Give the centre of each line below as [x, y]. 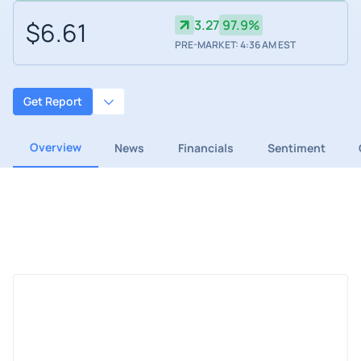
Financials [205, 147]
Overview [55, 147]
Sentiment [296, 147]
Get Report [53, 102]
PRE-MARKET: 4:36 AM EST [235, 45]
